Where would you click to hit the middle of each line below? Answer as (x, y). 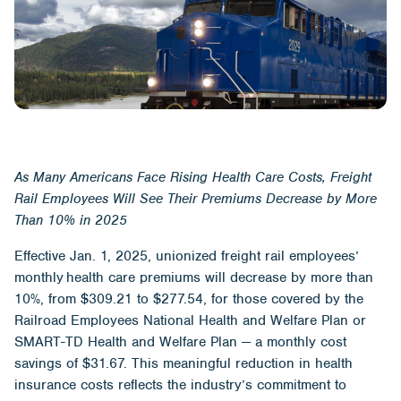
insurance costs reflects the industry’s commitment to (180, 385)
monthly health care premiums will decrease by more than (194, 278)
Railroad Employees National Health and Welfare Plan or (190, 321)
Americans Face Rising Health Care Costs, (200, 178)
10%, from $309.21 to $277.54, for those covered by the (189, 299)
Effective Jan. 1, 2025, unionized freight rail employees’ (187, 256)
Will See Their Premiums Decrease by (227, 199)
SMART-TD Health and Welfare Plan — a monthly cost (180, 342)
